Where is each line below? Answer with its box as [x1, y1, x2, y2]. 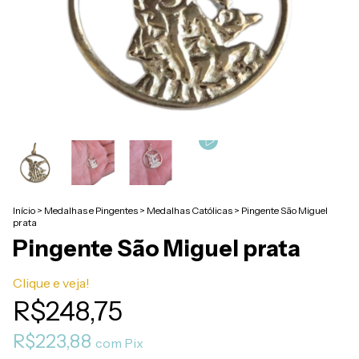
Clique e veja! [13, 275, 90, 291]
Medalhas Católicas [147, 204, 232, 216]
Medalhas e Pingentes [44, 204, 138, 216]
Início [13, 204, 35, 216]
